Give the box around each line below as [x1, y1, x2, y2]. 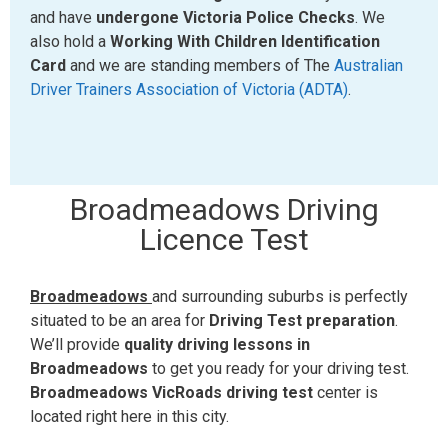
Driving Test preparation [209, 311, 395, 331]
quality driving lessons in [124, 335, 310, 355]
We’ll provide [30, 335, 124, 355]
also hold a [30, 32, 110, 52]
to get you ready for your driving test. [148, 359, 409, 379]
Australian [334, 56, 403, 76]
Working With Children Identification [110, 32, 380, 52]
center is [313, 383, 378, 403]
